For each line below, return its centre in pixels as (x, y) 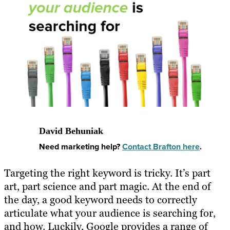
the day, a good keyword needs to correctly (101, 199)
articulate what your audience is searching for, (110, 213)
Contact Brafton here (161, 147)
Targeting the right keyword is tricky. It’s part (107, 173)
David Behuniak (71, 131)
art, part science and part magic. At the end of (108, 186)
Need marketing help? (81, 147)
